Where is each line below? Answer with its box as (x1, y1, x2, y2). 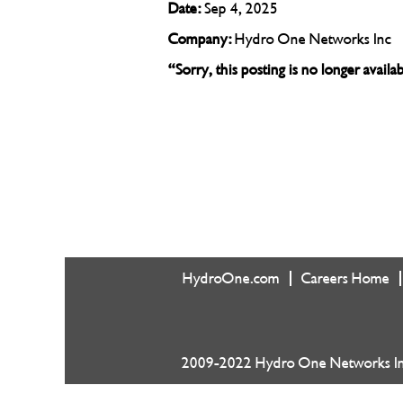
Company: (168, 29, 235, 49)
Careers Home (301, 268, 390, 288)
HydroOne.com (183, 268, 280, 288)
